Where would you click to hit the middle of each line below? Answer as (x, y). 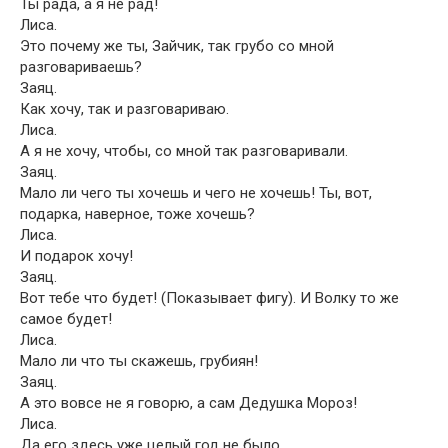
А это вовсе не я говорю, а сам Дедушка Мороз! (188, 403)
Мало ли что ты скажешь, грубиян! (139, 361)
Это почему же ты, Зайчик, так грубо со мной (177, 46)
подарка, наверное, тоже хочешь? (137, 214)
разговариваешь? (81, 67)
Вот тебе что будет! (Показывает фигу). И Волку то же (209, 298)
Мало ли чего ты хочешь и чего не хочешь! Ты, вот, (196, 193)
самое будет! (66, 319)
